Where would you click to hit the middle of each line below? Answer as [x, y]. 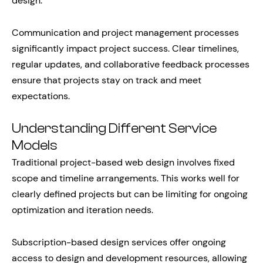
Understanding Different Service [114, 129]
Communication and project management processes [125, 33]
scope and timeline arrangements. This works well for [126, 178]
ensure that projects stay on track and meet [107, 80]
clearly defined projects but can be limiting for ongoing [130, 194]
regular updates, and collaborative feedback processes [131, 65]
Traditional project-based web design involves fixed [123, 163]
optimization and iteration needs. [82, 210]
